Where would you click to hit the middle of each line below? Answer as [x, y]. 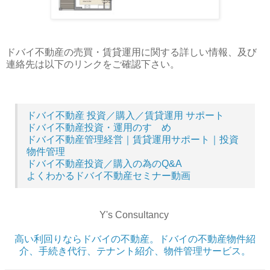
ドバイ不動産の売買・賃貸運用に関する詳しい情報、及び [131, 52]
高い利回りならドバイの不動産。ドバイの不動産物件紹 [135, 239]
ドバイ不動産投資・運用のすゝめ [99, 128]
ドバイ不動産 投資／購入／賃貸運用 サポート [125, 116]
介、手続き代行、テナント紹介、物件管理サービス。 [135, 251]
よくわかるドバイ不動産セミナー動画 [108, 176]
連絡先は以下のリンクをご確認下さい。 [93, 64]
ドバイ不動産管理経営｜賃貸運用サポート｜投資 [133, 140]
